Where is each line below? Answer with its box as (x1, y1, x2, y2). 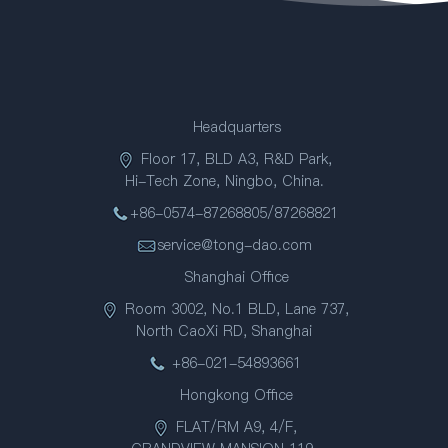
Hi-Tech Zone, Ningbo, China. (124, 171, 324, 192)
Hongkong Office (155, 385, 293, 406)
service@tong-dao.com (156, 235, 312, 256)
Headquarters (167, 117, 281, 138)
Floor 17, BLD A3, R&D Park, (136, 149, 332, 170)
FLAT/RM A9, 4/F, (171, 417, 297, 438)
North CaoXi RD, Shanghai (136, 321, 312, 342)
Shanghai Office (159, 267, 289, 288)
